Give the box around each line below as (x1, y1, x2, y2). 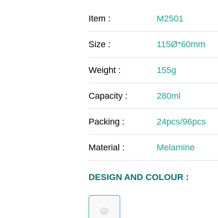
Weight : (89, 65, 121, 75)
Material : (89, 142, 125, 152)
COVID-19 (62, 6, 98, 15)
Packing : (89, 116, 125, 127)
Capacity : (89, 91, 127, 101)
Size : (89, 39, 110, 49)
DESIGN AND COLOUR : (89, 172, 189, 182)
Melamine (157, 142, 195, 152)
